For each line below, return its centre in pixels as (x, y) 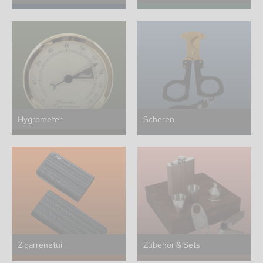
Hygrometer (40, 119)
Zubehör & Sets (171, 244)
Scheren (159, 119)
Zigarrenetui (40, 244)
